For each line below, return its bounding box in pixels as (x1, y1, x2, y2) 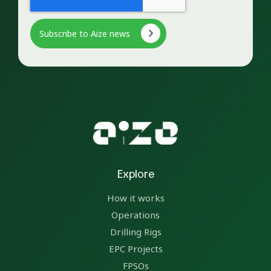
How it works (106, 192, 165, 204)
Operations (111, 209, 160, 221)
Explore (117, 166, 154, 181)
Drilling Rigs (109, 226, 162, 238)
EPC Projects (108, 243, 163, 255)
